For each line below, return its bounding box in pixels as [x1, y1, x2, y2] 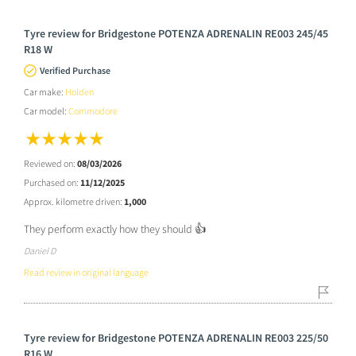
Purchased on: [24, 176, 80, 189]
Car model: [24, 105, 68, 118]
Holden [65, 86, 94, 99]
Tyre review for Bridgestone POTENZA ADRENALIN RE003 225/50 [24, 331, 328, 346]
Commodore [68, 105, 118, 118]
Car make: [24, 86, 65, 99]
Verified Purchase [40, 64, 110, 77]
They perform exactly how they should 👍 [24, 222, 206, 237]
